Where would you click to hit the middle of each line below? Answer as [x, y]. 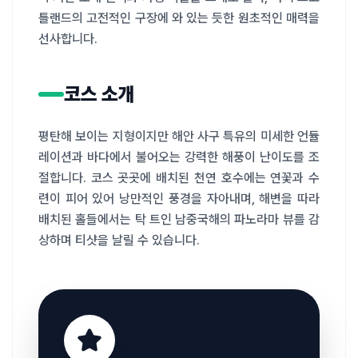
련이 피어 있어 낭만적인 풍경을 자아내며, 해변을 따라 [179, 198]
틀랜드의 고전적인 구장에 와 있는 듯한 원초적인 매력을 [179, 18]
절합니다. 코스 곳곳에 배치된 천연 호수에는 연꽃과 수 [179, 177]
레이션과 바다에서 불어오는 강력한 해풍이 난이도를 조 [179, 157]
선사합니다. [68, 38]
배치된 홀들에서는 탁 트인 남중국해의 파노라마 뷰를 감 [179, 219]
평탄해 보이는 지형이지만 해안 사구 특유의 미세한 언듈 [179, 136]
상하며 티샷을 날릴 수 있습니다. [119, 240]
